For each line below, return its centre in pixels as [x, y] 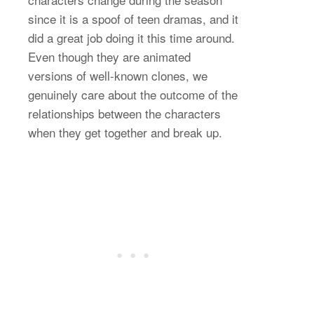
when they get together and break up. [125, 132]
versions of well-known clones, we [118, 75]
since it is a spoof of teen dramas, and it [133, 18]
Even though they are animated [109, 56]
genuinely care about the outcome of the [133, 94]
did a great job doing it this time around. [131, 37]
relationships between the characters [124, 113]
